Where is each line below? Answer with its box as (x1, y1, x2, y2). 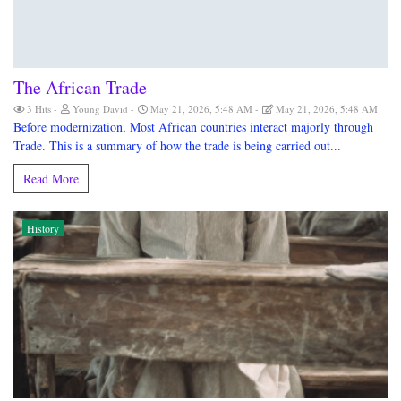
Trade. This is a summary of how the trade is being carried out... (13, 137, 341, 155)
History (27, 221, 59, 236)
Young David (70, 102, 131, 116)
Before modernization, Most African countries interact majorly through (13, 118, 373, 136)
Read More (23, 170, 79, 188)
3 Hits (24, 102, 54, 116)
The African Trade (13, 75, 147, 100)
